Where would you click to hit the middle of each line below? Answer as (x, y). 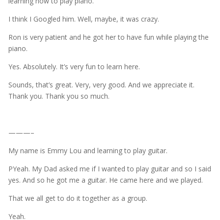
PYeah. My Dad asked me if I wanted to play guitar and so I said (110, 168)
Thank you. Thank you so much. (59, 96)
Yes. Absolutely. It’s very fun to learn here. (74, 66)
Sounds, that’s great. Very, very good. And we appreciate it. (101, 84)
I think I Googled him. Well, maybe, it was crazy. (83, 19)
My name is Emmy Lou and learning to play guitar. (88, 150)
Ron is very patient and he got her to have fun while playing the (108, 37)
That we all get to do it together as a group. (78, 198)
